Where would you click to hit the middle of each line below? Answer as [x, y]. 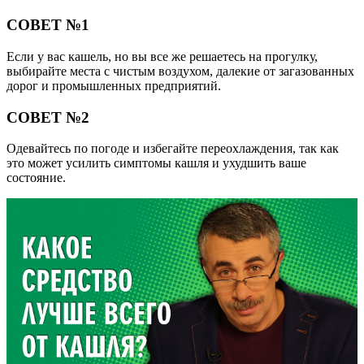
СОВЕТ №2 [48, 117]
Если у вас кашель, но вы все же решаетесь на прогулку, [162, 56]
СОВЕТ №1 [48, 25]
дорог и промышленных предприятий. [114, 86]
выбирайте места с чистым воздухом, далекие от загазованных [180, 71]
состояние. [36, 178]
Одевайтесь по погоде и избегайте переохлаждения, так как [173, 149]
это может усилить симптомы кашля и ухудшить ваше [156, 163]
